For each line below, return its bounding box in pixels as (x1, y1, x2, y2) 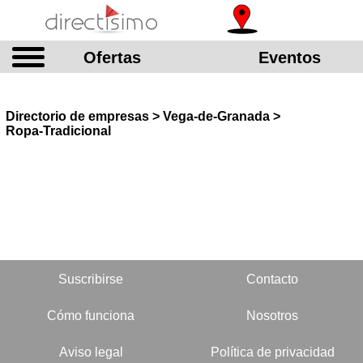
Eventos (258, 49, 321, 66)
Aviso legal (58, 345, 123, 359)
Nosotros (246, 309, 298, 322)
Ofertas (83, 49, 141, 66)
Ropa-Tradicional (6, 124, 111, 138)
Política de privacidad (210, 345, 335, 359)
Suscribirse (58, 272, 123, 286)
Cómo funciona (47, 309, 135, 322)
